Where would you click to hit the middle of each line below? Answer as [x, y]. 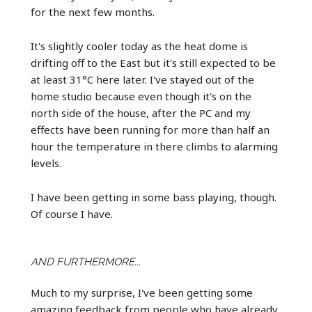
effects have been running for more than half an [150, 129]
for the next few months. [92, 11]
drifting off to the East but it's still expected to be [153, 62]
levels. [46, 163]
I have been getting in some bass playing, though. [153, 197]
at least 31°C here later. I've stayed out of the [142, 79]
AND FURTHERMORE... [85, 262]
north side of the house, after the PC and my [140, 112]
